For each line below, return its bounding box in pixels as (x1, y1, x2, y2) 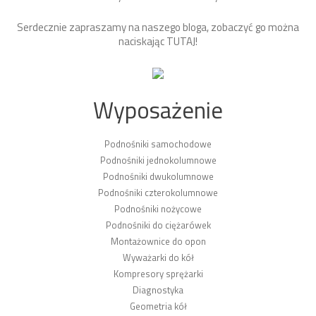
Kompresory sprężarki (113, 266, 203, 281)
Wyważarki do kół (122, 250, 194, 265)
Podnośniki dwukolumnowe (102, 169, 214, 183)
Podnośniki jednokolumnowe (99, 152, 217, 167)
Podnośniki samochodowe (104, 136, 212, 151)
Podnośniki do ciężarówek (105, 217, 211, 232)
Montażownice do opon (110, 233, 206, 248)
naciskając (119, 32, 166, 49)
